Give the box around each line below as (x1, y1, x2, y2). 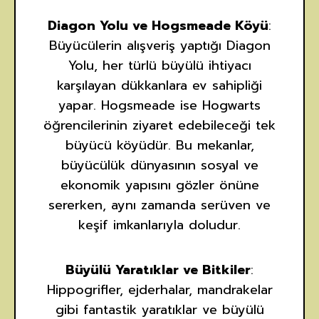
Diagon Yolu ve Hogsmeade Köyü (48, 15, 268, 36)
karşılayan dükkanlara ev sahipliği (57, 75, 262, 95)
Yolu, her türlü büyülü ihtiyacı (68, 55, 251, 75)
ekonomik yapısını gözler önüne (60, 174, 259, 195)
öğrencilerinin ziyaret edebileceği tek (43, 115, 276, 135)
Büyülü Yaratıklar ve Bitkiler (66, 259, 251, 280)
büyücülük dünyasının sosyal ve (61, 155, 258, 175)
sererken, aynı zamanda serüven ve (48, 194, 271, 215)
